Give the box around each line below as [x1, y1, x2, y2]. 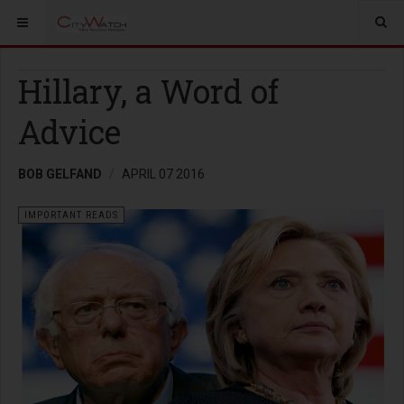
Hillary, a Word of [18, 69, 279, 113]
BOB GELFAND [18, 167, 102, 181]
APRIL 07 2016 [122, 167, 205, 181]
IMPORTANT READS [24, 209, 118, 221]
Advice [18, 110, 121, 153]
